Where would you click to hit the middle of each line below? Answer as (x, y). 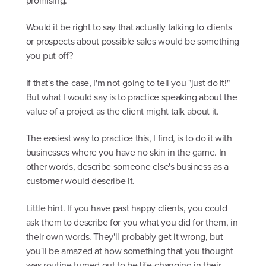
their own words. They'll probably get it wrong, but (124, 236)
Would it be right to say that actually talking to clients (129, 27)
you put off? (49, 56)
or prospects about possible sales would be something (132, 42)
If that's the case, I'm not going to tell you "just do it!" (128, 83)
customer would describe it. (80, 181)
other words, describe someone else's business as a (127, 167)
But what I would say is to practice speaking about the (132, 97)
